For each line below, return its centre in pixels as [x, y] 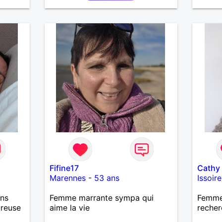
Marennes [67, 178]
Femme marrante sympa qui [101, 197]
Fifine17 [64, 168]
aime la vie [69, 207]
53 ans [107, 178]
